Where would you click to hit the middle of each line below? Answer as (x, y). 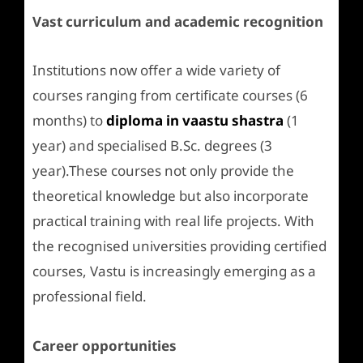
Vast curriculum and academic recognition (178, 21)
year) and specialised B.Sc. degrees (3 (152, 146)
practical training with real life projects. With (173, 221)
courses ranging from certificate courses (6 (170, 96)
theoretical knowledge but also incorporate (171, 196)
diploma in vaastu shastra (195, 121)
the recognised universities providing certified (179, 246)
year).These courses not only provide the (163, 171)
